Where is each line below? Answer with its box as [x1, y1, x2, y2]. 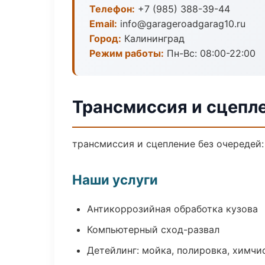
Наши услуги [72, 172, 158, 188]
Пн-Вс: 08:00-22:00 [164, 47, 256, 59]
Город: [89, 33, 121, 44]
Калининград [121, 33, 185, 44]
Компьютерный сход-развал [87, 224, 219, 235]
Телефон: [89, 3, 135, 15]
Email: [89, 18, 117, 30]
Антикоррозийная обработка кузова [87, 203, 258, 215]
